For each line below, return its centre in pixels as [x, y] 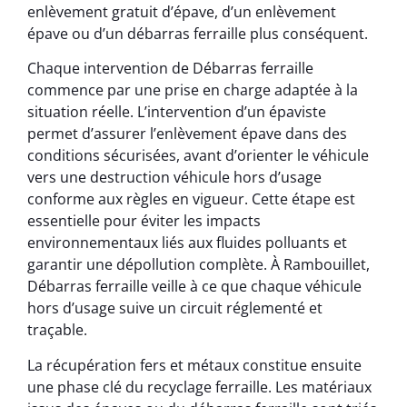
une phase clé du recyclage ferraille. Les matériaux [199, 387]
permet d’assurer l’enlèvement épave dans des [187, 134]
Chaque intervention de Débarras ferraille [170, 69]
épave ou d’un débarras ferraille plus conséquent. [198, 34]
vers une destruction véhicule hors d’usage [174, 178]
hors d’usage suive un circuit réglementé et [175, 308]
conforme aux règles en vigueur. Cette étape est [191, 199]
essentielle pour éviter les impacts [144, 221]
